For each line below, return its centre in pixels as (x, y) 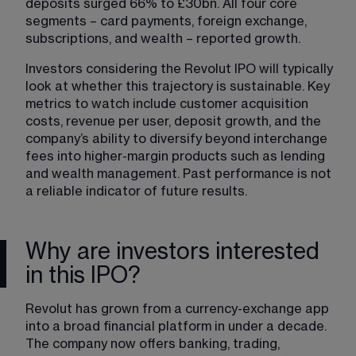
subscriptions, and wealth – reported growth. (163, 39)
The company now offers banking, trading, (154, 344)
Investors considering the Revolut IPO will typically (181, 69)
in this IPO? (83, 275)
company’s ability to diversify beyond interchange (178, 139)
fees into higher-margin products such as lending (177, 156)
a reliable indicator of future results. (136, 191)
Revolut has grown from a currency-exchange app (179, 309)
